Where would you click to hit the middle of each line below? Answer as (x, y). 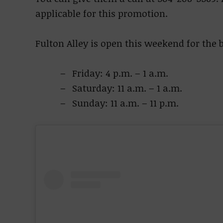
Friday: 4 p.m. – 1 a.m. (120, 73)
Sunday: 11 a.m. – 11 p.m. (125, 103)
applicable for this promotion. (101, 13)
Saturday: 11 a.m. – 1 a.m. (127, 88)
